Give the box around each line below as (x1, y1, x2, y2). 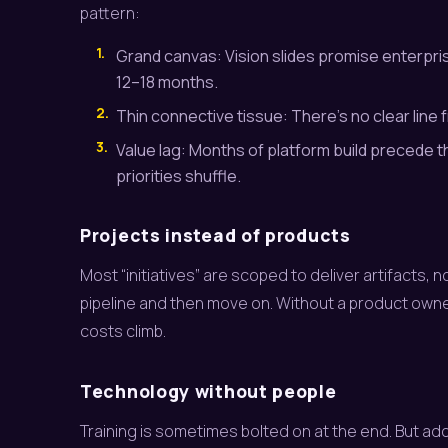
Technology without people (80, 379, 337, 403)
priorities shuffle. (116, 165, 241, 187)
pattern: (80, 2, 140, 24)
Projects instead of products (80, 223, 351, 247)
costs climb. (80, 320, 166, 342)
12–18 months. (116, 71, 218, 93)
